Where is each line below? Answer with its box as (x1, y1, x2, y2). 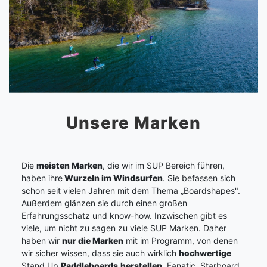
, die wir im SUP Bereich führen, (103, 160, 225, 170)
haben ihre (21, 172, 63, 183)
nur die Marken (62, 235, 123, 246)
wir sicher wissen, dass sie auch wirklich (21, 247, 179, 258)
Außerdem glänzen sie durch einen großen (21, 197, 187, 208)
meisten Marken (36, 160, 103, 170)
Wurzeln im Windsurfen (63, 172, 163, 183)
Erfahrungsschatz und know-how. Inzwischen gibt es (21, 210, 227, 221)
